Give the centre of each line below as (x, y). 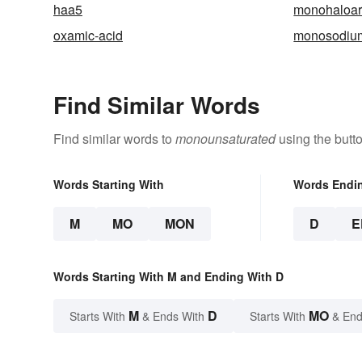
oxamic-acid (88, 35)
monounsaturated (225, 138)
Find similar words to (114, 138)
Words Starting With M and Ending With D (168, 276)
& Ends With (173, 316)
